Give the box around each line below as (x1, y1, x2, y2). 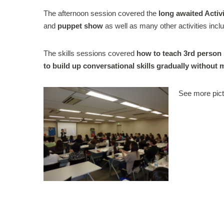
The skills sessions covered (43, 49, 136, 58)
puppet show (57, 21, 105, 30)
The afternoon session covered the (43, 9, 158, 18)
